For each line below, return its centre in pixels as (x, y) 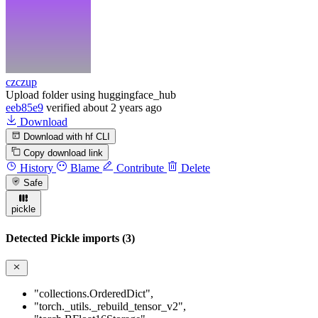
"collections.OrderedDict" (92, 294)
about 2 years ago (122, 107)
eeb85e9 (24, 107)
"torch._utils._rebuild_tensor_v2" (109, 307)
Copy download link (64, 153)
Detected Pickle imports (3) (70, 238)
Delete (194, 168)
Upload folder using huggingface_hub (91, 94)
